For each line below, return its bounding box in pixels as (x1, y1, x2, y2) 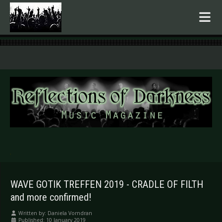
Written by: (17, 210, 48, 217)
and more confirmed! (10, 191, 91, 204)
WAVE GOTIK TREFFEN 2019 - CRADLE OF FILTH (10, 178, 203, 191)
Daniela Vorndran (48, 210, 92, 217)
